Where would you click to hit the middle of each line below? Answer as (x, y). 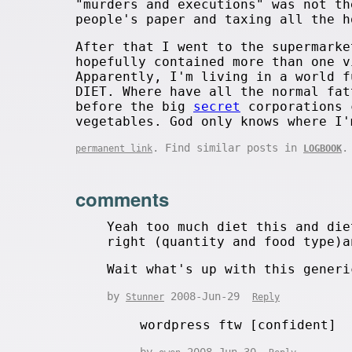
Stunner (145, 297)
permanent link (114, 148)
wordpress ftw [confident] (238, 324)
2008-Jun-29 (208, 296)
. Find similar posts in (228, 148)
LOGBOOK (323, 148)
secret (217, 106)
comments (122, 198)
